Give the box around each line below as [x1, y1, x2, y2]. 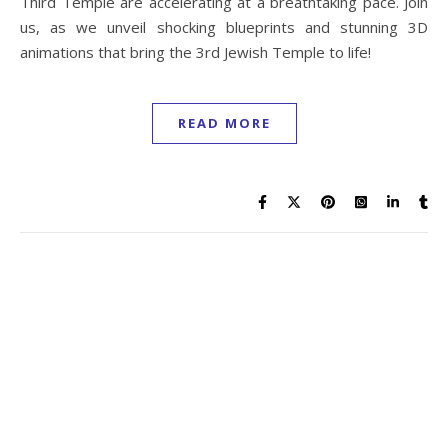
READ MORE [177, 113, 271, 132]
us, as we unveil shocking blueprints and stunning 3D [20, 16, 428, 37]
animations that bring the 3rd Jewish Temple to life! [20, 41, 371, 62]
